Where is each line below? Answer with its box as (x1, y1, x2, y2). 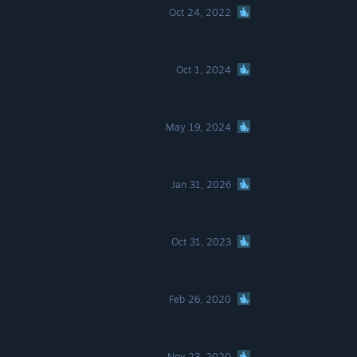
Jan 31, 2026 (171, 178, 232, 190)
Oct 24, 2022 (169, 6, 232, 18)
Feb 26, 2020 (169, 293, 232, 305)
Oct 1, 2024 (176, 64, 232, 76)
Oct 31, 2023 (171, 236, 232, 248)
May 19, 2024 (166, 121, 232, 133)
